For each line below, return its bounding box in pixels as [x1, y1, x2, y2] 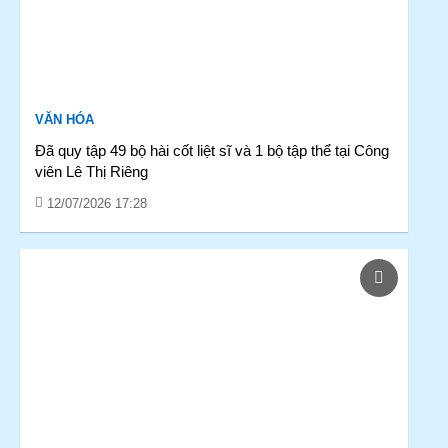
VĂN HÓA [35, 112, 94, 127]
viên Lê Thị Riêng [35, 163, 148, 180]
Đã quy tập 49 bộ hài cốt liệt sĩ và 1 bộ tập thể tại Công [35, 142, 389, 159]
